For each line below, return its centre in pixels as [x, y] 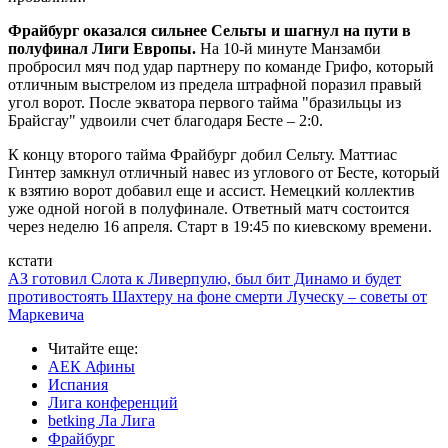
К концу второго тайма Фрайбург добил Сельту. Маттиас [202, 155]
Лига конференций [113, 403]
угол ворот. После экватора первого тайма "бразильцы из [204, 103]
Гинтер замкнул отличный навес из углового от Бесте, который [224, 173]
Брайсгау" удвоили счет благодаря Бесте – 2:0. [165, 121]
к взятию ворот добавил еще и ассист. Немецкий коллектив [211, 191]
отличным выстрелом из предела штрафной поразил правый [215, 85]
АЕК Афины [91, 367]
